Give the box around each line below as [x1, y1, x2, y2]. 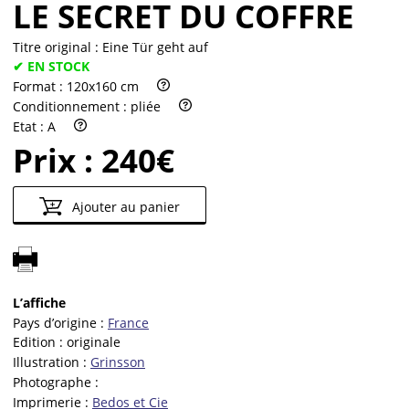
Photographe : [13, 373, 99, 392]
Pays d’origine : [13, 313, 108, 331]
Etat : [13, 117, 47, 135]
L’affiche [13, 293, 66, 311]
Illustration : [13, 353, 90, 372]
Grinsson [90, 353, 145, 372]
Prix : [13, 138, 101, 182]
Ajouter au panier [68, 197, 180, 215]
